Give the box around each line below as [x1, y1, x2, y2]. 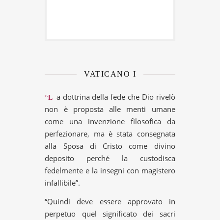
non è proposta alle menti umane [45, 104, 175, 114]
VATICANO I [84, 69, 136, 78]
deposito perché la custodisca [45, 153, 175, 163]
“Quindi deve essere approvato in [45, 196, 175, 206]
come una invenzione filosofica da [45, 116, 175, 126]
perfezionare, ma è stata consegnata [45, 128, 175, 138]
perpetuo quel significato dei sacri [45, 208, 175, 219]
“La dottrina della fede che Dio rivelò [45, 91, 53, 102]
